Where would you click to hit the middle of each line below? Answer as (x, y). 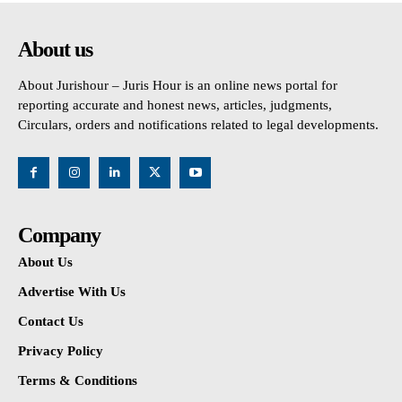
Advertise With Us (72, 291)
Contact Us (51, 321)
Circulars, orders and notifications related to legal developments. (198, 124)
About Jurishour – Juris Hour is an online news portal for (178, 85)
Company (59, 235)
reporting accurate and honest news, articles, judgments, (175, 105)
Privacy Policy (61, 350)
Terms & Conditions (78, 380)
